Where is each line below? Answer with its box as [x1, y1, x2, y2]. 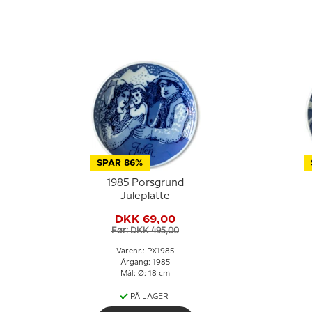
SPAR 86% [96, 159, 143, 168]
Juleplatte [120, 192, 170, 201]
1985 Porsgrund [107, 178, 184, 188]
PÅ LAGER [130, 293, 169, 300]
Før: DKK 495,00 [111, 226, 179, 235]
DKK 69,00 [115, 213, 175, 225]
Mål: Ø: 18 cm [120, 270, 170, 277]
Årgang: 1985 [120, 259, 170, 266]
